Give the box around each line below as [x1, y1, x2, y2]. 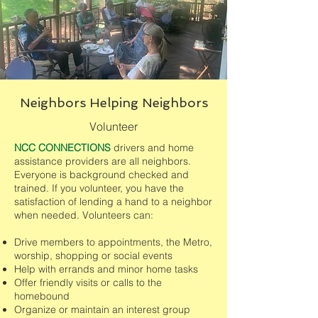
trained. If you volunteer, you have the [14, 182, 184, 194]
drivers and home [111, 141, 194, 154]
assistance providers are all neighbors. [14, 155, 191, 168]
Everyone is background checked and [14, 168, 189, 181]
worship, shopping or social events [14, 249, 172, 262]
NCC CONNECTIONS [14, 141, 111, 154]
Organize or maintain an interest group [14, 303, 190, 316]
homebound [14, 290, 70, 302]
